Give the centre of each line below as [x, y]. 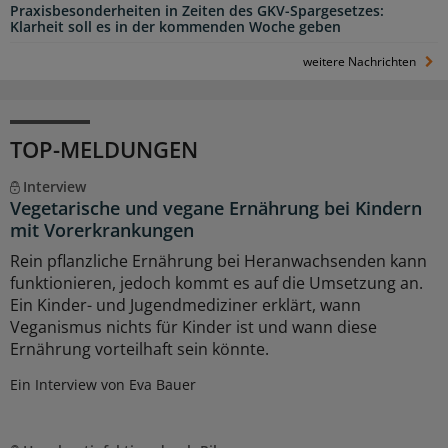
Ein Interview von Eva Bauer [103, 385]
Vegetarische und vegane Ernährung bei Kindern [216, 208]
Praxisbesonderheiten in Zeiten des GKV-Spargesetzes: [197, 11]
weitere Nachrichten [361, 62]
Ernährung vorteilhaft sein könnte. [139, 349]
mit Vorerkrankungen [102, 230]
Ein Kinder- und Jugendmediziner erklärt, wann [185, 305]
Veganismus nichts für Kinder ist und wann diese [193, 327]
